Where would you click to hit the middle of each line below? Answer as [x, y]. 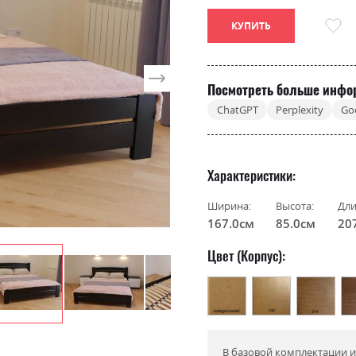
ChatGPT [237, 109]
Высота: [295, 205]
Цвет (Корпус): [247, 256]
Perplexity [299, 109]
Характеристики [250, 175]
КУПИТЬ [252, 26]
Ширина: [230, 205]
